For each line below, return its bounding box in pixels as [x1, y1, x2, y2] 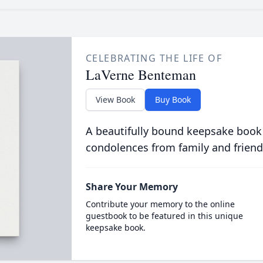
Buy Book [154, 94, 191, 105]
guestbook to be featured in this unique [85, 210, 243, 221]
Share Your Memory [85, 180, 178, 193]
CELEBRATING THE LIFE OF [85, 52, 222, 65]
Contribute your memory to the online [85, 198, 235, 210]
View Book [95, 94, 135, 105]
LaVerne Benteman [85, 65, 196, 84]
